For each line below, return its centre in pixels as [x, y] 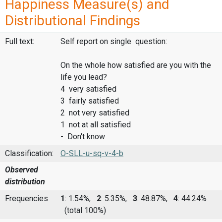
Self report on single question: [114, 42]
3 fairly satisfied [90, 101]
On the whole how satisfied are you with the [136, 65]
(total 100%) [83, 210]
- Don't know [83, 137]
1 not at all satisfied [96, 125]
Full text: [20, 42]
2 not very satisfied [95, 113]
